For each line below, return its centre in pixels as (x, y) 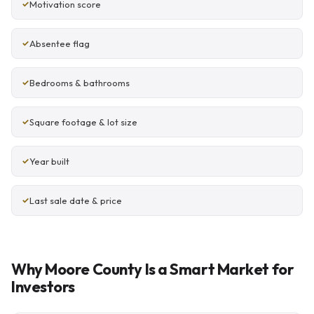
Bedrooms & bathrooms (80, 83)
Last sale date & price (76, 200)
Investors (43, 287)
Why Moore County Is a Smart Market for (153, 269)
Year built (49, 161)
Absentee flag (60, 43)
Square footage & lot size (83, 122)
